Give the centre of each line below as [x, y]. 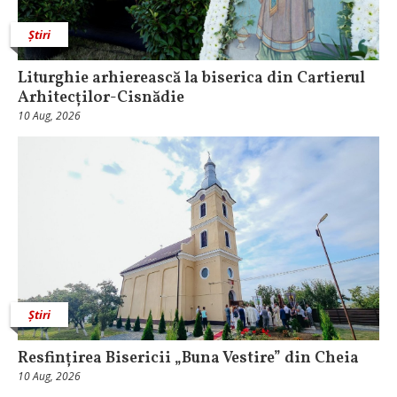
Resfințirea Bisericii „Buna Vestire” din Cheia [188, 358]
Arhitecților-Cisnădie [101, 98]
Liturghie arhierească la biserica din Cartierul [191, 78]
